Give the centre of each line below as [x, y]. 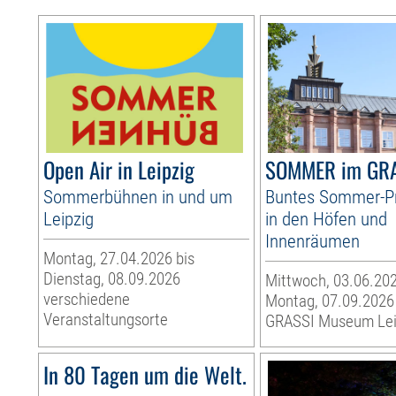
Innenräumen [313, 240]
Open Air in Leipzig [119, 169]
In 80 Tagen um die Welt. [145, 374]
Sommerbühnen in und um [138, 196]
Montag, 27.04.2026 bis [119, 258]
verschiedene [87, 299]
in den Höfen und [327, 218]
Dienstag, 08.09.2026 [112, 278]
